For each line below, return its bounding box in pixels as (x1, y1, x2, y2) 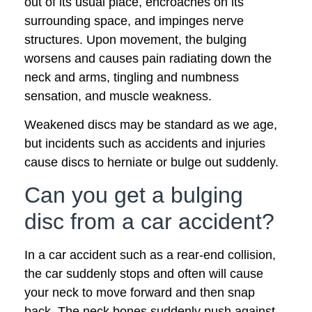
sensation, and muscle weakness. (24, 88, 212, 103)
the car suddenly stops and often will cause (24, 267, 263, 281)
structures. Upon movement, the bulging (24, 32, 247, 47)
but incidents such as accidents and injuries (24, 136, 265, 151)
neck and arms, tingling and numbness (24, 70, 239, 84)
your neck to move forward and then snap (24, 286, 255, 300)
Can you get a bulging (24, 182, 243, 208)
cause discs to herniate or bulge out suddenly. (24, 155, 279, 170)
